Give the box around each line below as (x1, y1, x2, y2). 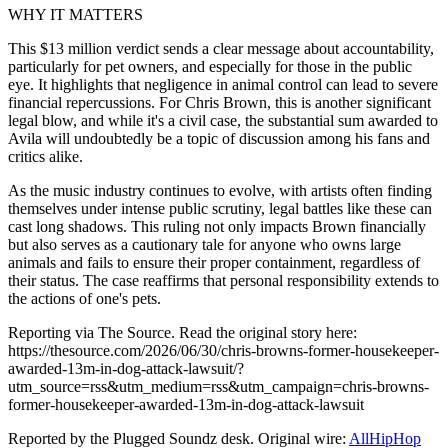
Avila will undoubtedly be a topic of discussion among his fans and (8, 129, 430, 147)
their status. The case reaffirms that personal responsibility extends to (8, 271, 439, 289)
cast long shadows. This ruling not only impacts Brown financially (8, 217, 426, 235)
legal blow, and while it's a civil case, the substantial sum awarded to (8, 111, 438, 129)
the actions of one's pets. (8, 289, 161, 307)
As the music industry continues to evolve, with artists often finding (8, 181, 432, 199)
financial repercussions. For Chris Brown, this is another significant (8, 93, 431, 111)
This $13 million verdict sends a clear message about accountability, (8, 39, 434, 57)
